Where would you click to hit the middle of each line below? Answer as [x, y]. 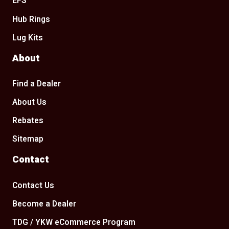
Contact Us [33, 186]
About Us [30, 103]
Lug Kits [28, 38]
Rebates [28, 121]
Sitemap [28, 140]
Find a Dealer [37, 84]
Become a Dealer [44, 204]
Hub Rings [31, 19]
